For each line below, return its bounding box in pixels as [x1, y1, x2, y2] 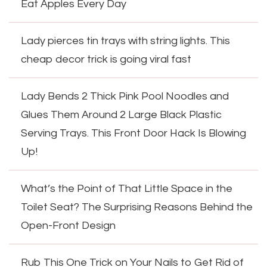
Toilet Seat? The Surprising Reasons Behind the [21, 201, 253, 213]
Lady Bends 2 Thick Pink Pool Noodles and [21, 90, 229, 102]
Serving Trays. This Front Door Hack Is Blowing [21, 127, 246, 139]
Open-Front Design [21, 219, 116, 231]
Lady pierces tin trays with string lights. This [21, 35, 230, 46]
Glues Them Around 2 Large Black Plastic [21, 108, 222, 120]
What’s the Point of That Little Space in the [21, 182, 232, 194]
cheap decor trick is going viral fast [21, 53, 191, 65]
